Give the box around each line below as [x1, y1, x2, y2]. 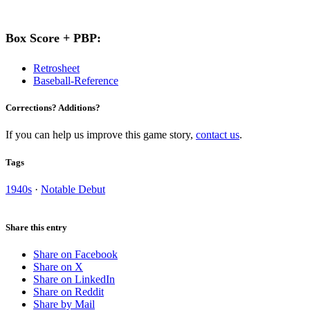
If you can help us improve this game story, [6, 129, 196, 141]
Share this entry [6, 221, 67, 232]
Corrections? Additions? [6, 102, 100, 113]
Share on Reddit [33, 286, 104, 298]
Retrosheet [33, 62, 80, 75]
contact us [196, 129, 239, 141]
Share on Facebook [33, 248, 118, 261]
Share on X [33, 261, 83, 273]
